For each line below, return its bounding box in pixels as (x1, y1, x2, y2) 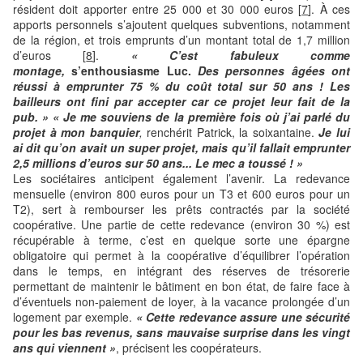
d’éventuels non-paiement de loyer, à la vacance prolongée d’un (13, 293, 350, 310)
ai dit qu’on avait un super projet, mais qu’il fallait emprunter (13, 139, 350, 156)
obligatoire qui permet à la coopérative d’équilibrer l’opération (13, 246, 350, 263)
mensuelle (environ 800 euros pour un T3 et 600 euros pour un (13, 185, 350, 202)
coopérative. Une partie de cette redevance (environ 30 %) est (13, 216, 350, 233)
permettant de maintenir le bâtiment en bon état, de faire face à (13, 277, 350, 294)
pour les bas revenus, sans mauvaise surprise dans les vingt (13, 323, 350, 340)
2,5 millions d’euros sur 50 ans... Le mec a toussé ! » (13, 154, 303, 171)
